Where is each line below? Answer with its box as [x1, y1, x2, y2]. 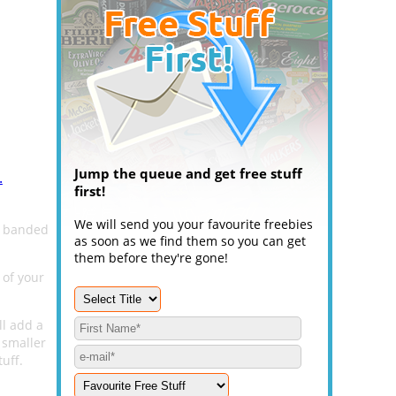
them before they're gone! [74, 249, 228, 266]
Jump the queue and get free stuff [74, 164, 302, 182]
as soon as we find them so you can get [74, 232, 306, 249]
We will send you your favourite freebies [74, 216, 313, 232]
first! [74, 182, 105, 200]
